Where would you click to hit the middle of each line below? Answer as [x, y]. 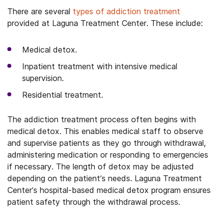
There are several [40, 11]
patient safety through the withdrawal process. [94, 202]
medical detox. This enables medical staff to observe [105, 131]
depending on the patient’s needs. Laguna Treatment [105, 178]
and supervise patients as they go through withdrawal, [107, 143]
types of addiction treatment [126, 11]
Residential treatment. [63, 95]
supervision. [43, 78]
